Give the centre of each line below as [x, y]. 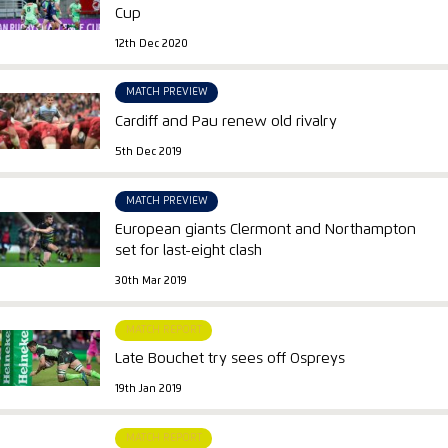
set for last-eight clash [189, 251]
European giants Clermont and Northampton [266, 230]
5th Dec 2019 [149, 151]
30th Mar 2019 [151, 280]
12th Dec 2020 [152, 43]
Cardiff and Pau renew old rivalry [226, 122]
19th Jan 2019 [149, 388]
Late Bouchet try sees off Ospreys [230, 359]
